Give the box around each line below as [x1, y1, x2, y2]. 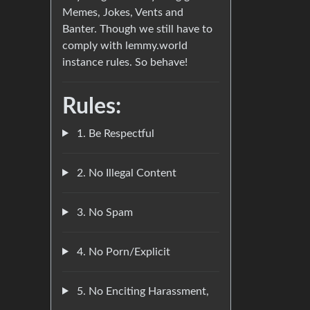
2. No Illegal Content [73, 167, 176, 179]
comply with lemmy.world [62, 39, 188, 51]
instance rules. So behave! [62, 56, 188, 68]
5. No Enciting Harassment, [73, 285, 209, 297]
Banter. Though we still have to [62, 23, 212, 35]
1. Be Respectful [73, 127, 154, 139]
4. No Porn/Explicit [73, 246, 170, 257]
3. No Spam [73, 206, 133, 218]
